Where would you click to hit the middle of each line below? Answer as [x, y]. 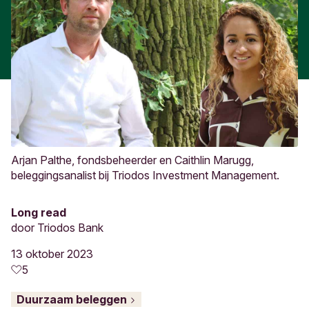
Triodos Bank [70, 228]
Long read [39, 212]
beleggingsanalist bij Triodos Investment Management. [145, 175]
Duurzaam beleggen [73, 299]
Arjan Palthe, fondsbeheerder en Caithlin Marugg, [132, 160]
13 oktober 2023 [52, 254]
